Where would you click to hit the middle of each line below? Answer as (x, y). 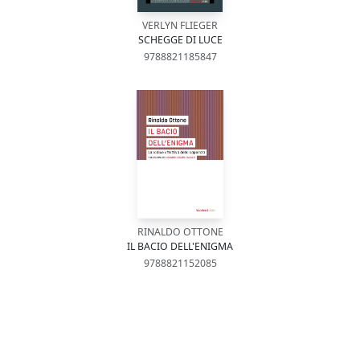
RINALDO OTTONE (180, 232)
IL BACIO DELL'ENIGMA (180, 246)
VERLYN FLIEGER (180, 25)
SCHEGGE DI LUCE (180, 40)
